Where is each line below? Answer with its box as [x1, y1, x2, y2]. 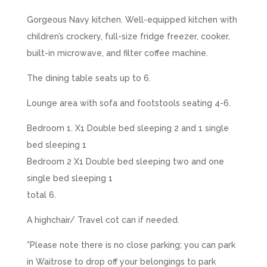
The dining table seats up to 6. [26, 73, 151, 83]
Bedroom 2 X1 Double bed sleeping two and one [26, 156, 224, 166]
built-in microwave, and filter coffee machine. [26, 48, 208, 58]
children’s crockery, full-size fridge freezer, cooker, [26, 31, 230, 41]
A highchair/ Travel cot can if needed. [26, 215, 179, 225]
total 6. [26, 190, 56, 200]
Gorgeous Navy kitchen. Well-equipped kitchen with [26, 14, 237, 24]
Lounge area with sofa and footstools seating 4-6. [26, 98, 231, 108]
